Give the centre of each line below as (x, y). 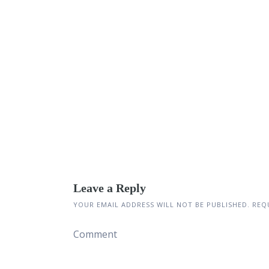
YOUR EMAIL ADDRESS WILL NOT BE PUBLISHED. (162, 204)
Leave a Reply (110, 188)
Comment (95, 234)
